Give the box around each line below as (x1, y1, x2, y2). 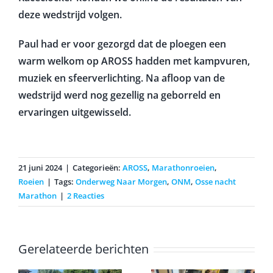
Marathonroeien (152, 161, 214, 173)
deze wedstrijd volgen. (18, 7, 122, 21)
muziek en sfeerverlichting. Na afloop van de (18, 71, 225, 85)
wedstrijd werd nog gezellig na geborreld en (18, 88, 221, 102)
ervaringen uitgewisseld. (18, 105, 131, 119)
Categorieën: (73, 161, 122, 173)
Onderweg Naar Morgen (76, 175, 167, 187)
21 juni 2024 (18, 161, 62, 173)
